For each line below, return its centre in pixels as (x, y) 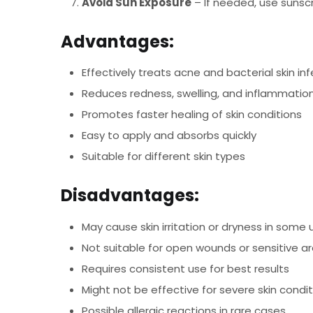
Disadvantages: (130, 195)
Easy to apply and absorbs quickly (169, 135)
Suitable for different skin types (163, 156)
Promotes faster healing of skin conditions (192, 114)
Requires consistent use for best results (185, 268)
